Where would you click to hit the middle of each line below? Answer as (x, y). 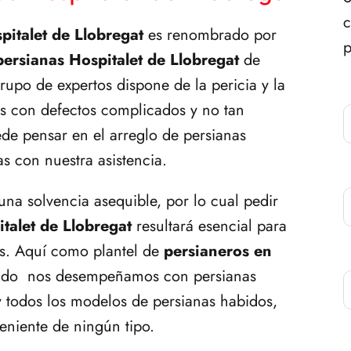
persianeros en (218, 251)
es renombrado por (210, 34)
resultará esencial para (209, 226)
